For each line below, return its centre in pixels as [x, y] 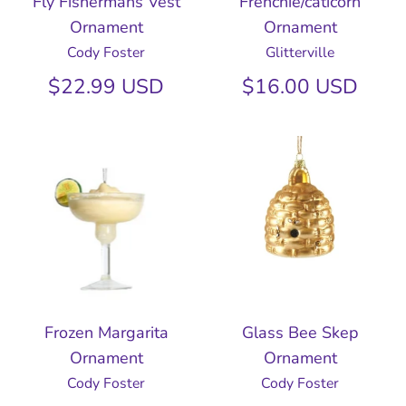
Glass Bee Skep [300, 333]
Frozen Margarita [106, 333]
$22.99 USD [106, 87]
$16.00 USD [300, 87]
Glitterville [300, 53]
